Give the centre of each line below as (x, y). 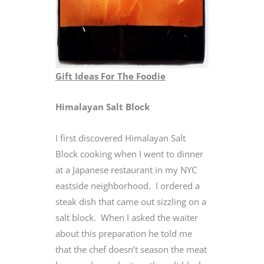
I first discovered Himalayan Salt (121, 138)
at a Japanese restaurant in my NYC (126, 169)
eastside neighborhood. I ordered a (128, 185)
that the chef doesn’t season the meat (131, 249)
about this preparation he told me (124, 233)
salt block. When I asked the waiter (127, 217)
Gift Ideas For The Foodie (110, 76)
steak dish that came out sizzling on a (131, 201)
